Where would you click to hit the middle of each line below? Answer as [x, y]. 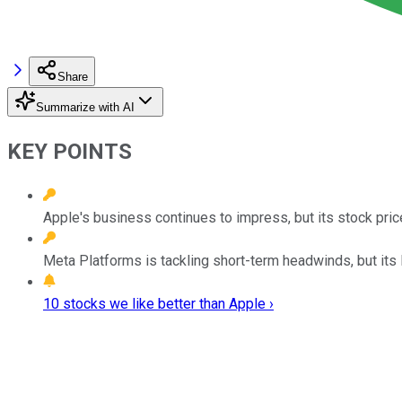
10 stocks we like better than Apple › [158, 303]
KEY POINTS [70, 151]
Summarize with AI [85, 107]
